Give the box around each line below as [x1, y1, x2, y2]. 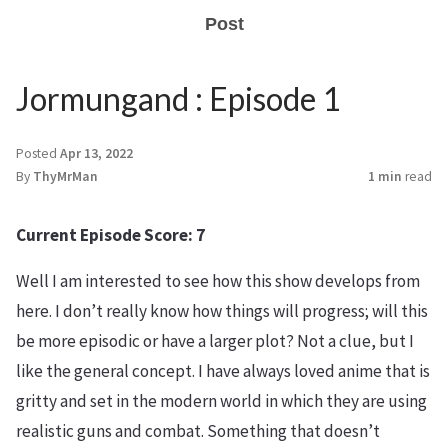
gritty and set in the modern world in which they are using [16, 390, 427, 412]
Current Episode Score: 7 [16, 224, 205, 246]
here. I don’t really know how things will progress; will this [16, 300, 428, 322]
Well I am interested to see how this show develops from [16, 270, 420, 292]
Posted [16, 145, 60, 162]
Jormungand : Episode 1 [16, 79, 341, 118]
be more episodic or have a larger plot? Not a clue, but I [16, 330, 414, 352]
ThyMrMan [33, 168, 98, 185]
